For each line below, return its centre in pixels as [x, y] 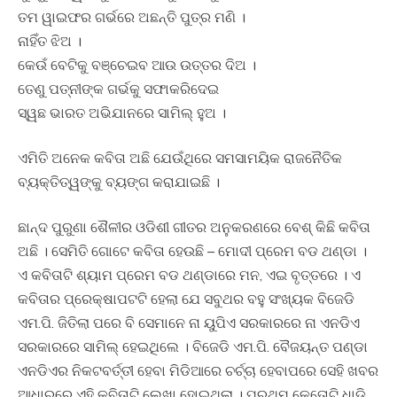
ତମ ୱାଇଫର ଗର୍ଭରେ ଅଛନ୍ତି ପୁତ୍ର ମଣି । [132, 17]
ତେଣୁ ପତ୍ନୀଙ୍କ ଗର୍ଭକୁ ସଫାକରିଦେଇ [118, 89]
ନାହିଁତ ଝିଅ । [50, 41]
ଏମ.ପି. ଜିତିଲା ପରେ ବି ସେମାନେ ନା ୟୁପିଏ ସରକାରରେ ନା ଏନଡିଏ [189, 323]
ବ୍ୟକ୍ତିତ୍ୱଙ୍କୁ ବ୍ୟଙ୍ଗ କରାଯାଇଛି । [119, 182]
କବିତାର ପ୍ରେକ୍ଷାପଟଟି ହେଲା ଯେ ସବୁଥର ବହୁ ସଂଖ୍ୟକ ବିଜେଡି [186, 299]
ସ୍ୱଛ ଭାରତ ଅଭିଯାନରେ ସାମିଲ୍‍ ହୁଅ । [122, 113]
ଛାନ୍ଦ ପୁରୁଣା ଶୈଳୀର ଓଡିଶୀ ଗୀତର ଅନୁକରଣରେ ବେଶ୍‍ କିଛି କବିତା [194, 227]
